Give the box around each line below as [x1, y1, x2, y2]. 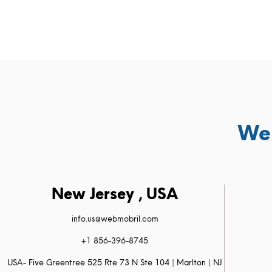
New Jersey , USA [52, 183, 178, 204]
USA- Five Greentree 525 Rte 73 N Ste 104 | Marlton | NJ [7, 256, 223, 268]
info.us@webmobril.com [71, 212, 158, 224]
